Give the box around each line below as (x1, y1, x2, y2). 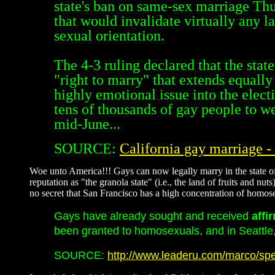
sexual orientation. (54, 28, 165, 44)
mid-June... (54, 116, 120, 132)
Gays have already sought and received (54, 210, 252, 222)
